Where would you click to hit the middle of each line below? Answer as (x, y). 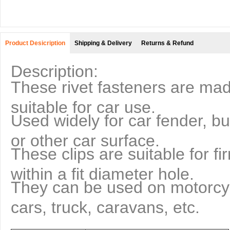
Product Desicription (35, 43)
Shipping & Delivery (103, 43)
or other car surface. (85, 138)
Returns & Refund (167, 43)
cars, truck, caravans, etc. (105, 205)
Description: (54, 71)
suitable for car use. (83, 105)
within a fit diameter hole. (102, 171)
